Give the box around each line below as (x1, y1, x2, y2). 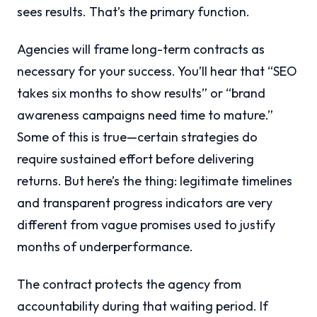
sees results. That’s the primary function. (17, 4, 250, 21)
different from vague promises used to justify (17, 217, 275, 234)
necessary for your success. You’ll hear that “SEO (17, 63, 297, 80)
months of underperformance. (17, 238, 193, 255)
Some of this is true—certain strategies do (17, 129, 258, 146)
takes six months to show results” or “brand (17, 85, 265, 102)
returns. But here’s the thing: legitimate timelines (17, 173, 292, 190)
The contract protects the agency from (17, 276, 241, 293)
